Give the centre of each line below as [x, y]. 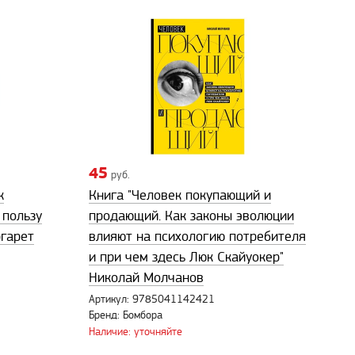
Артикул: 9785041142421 [152, 300]
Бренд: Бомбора [126, 316]
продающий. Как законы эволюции [191, 216]
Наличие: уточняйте [136, 332]
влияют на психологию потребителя [197, 237]
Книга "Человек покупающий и [180, 196]
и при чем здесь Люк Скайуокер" [186, 258]
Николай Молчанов [146, 278]
